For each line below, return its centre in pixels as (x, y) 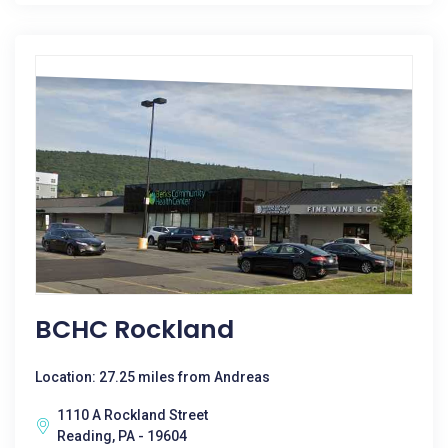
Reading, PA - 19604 (122, 436)
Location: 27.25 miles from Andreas (152, 377)
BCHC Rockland (134, 329)
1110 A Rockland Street (132, 415)
